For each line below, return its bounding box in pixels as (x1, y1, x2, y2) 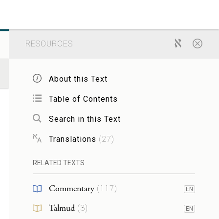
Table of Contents (48, 94, 118, 104)
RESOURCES (25, 39, 73, 48)
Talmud (48, 202, 75, 214)
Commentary (48, 183, 94, 194)
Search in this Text (48, 114, 121, 124)
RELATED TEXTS (32, 159, 85, 167)
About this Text (48, 74, 108, 84)
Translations (48, 134, 96, 144)
